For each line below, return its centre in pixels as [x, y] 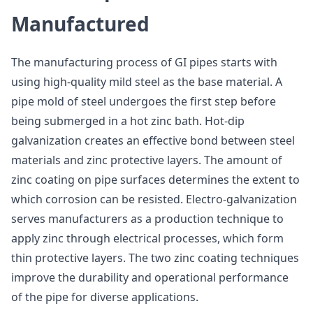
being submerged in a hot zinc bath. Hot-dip [128, 121]
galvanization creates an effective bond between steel [153, 140]
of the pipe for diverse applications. [105, 297]
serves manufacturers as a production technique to [147, 219]
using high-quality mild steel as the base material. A [147, 82]
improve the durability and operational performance [150, 277]
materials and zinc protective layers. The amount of [147, 160]
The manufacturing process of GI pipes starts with [144, 62]
